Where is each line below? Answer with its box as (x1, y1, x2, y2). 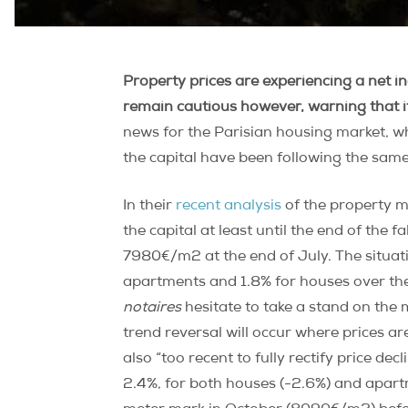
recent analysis (176, 199, 281, 214)
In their (123, 199, 176, 214)
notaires (123, 301, 185, 316)
